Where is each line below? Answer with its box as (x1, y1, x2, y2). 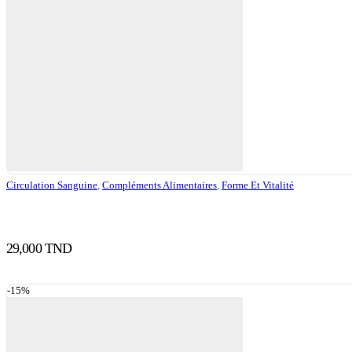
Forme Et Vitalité (222, 178, 294, 191)
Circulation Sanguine (6, 178, 97, 191)
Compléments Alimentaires (102, 178, 217, 191)
